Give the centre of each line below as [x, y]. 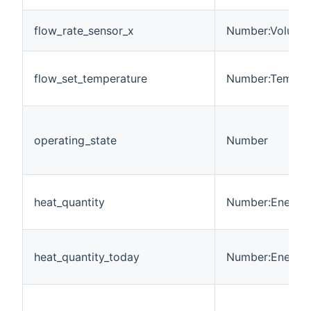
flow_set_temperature [91, 79]
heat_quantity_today [87, 257]
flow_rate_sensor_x [84, 31]
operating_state [75, 141]
